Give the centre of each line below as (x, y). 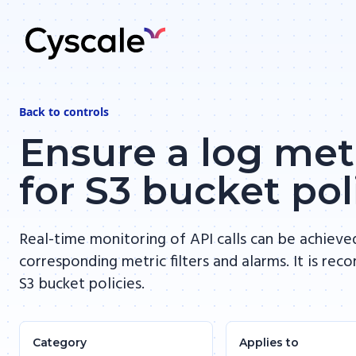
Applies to (269, 342)
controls (86, 112)
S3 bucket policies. (82, 284)
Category (60, 342)
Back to (41, 112)
